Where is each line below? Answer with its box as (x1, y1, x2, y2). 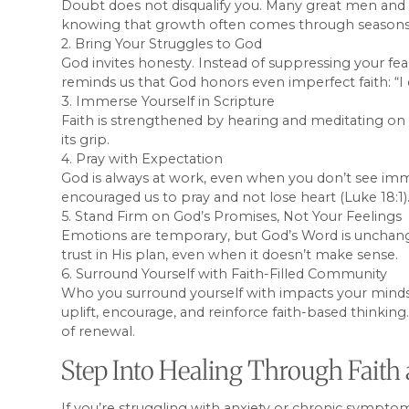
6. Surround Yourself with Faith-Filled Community (61, 266, 388, 283)
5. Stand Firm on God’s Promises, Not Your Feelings (61, 208, 403, 225)
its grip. (61, 131, 110, 149)
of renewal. (61, 323, 136, 341)
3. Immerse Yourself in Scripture (61, 93, 276, 110)
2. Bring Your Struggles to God (61, 36, 263, 53)
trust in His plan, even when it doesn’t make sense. (61, 246, 399, 264)
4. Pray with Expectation (61, 151, 224, 168)
